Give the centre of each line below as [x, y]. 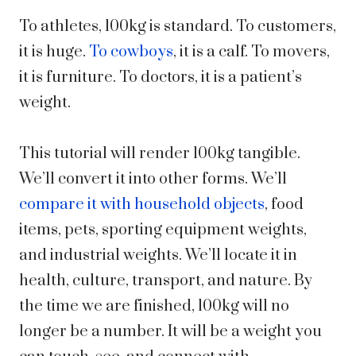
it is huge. [54, 52]
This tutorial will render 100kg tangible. [160, 154]
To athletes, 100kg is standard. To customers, [178, 27]
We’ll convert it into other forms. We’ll [153, 180]
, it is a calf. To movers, [252, 52]
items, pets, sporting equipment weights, [163, 230]
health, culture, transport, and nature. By [166, 281]
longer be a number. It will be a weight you [170, 332]
